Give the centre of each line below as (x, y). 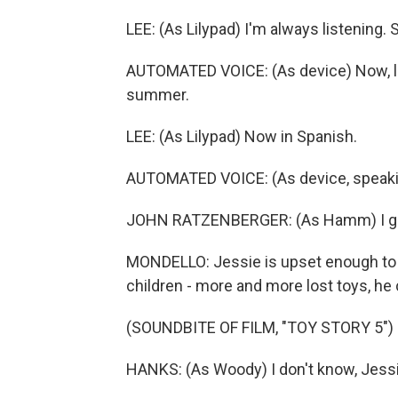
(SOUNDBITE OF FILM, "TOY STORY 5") (260, 327)
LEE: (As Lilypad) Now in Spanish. (242, 136)
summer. (158, 95)
